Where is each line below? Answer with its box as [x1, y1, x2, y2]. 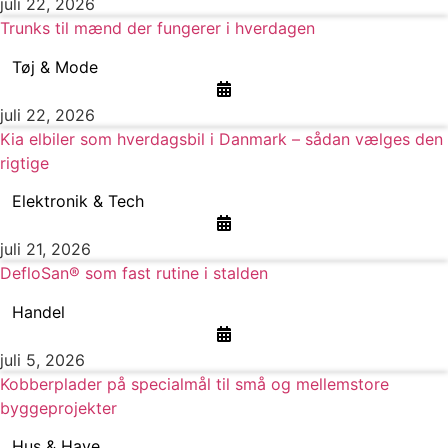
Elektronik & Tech [12, 191, 144, 212]
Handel [12, 301, 65, 322]
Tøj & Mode [12, 56, 98, 77]
